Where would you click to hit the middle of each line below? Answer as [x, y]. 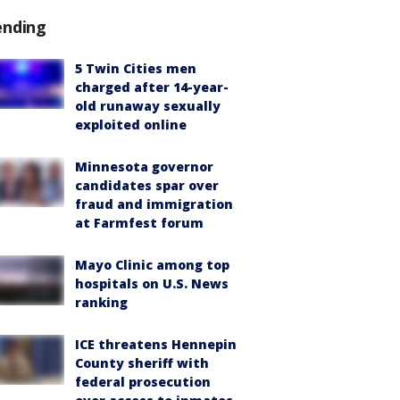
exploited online [131, 125]
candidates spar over [147, 185]
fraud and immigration [154, 204]
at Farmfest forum [139, 223]
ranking [101, 302]
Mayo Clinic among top [152, 265]
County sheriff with [142, 363]
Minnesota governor [144, 167]
